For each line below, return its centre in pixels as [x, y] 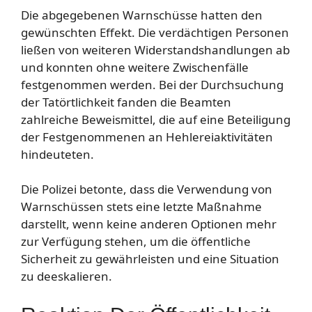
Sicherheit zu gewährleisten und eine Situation [150, 259]
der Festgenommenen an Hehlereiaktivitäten [147, 136]
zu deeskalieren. [67, 276]
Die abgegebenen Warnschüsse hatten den [142, 15]
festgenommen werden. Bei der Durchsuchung [152, 84]
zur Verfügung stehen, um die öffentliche [136, 241]
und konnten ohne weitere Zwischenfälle [135, 67]
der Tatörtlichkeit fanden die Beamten [126, 102]
